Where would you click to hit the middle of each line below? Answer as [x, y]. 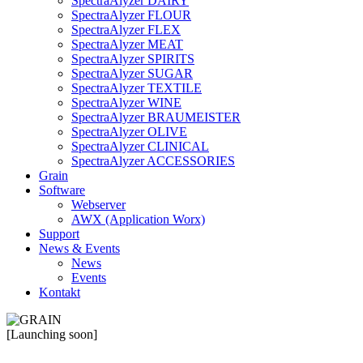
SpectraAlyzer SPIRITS [133, 59]
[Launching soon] [52, 334]
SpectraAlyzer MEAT [127, 44]
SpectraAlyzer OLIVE [129, 132]
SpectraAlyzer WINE [126, 102]
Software [62, 190]
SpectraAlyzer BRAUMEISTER [156, 117]
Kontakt [60, 292]
